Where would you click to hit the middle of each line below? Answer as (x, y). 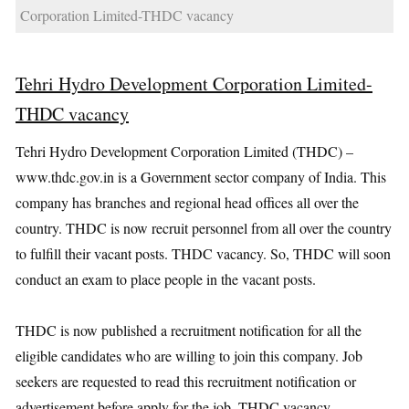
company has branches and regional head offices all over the (187, 202)
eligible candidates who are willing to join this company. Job (189, 355)
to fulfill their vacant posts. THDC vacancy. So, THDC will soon (203, 253)
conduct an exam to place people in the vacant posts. (166, 278)
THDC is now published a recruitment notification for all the (189, 330)
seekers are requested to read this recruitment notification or (186, 381)
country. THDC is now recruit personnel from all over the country (204, 227)
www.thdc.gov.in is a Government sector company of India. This (201, 176)
